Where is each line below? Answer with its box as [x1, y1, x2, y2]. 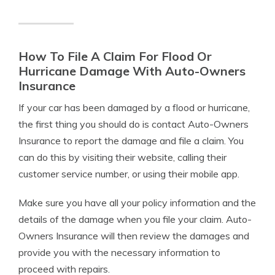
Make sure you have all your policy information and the [18, 196, 256, 209]
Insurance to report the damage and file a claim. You [18, 134, 244, 147]
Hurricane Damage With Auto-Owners [18, 63, 246, 79]
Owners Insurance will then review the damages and [18, 230, 249, 242]
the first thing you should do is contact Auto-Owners [18, 118, 249, 130]
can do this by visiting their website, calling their [18, 151, 227, 163]
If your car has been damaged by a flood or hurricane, [18, 101, 250, 114]
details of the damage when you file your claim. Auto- [18, 213, 252, 225]
